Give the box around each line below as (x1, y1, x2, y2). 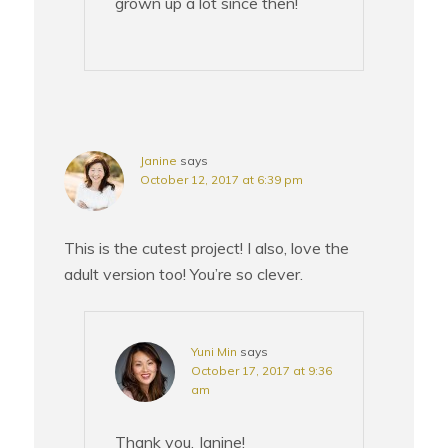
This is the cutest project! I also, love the (64, 238, 350, 259)
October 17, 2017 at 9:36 (191, 363, 333, 379)
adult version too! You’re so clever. (64, 264, 304, 285)
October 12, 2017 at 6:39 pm (140, 172, 304, 188)
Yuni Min (191, 344, 238, 360)
